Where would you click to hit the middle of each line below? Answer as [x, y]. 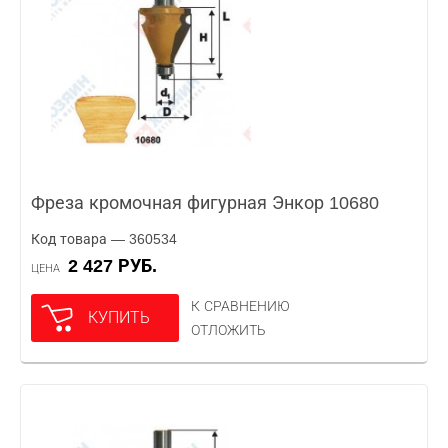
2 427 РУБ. [117, 266]
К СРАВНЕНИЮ [240, 306]
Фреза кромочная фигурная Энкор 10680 [205, 203]
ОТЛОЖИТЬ [228, 330]
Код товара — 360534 [104, 239]
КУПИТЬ [119, 317]
